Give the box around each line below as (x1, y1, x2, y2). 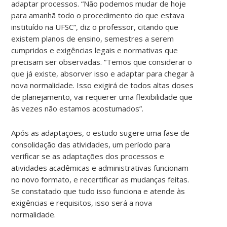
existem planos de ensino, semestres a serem (11, 33, 174, 44)
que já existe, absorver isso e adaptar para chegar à (11, 68, 195, 79)
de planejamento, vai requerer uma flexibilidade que (11, 91, 193, 102)
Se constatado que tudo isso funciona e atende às (11, 185, 185, 196)
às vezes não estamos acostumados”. (11, 103, 144, 113)
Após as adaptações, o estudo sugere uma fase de (11, 127, 190, 138)
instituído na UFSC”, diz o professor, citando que (11, 21, 179, 32)
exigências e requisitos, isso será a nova (11, 197, 153, 208)
